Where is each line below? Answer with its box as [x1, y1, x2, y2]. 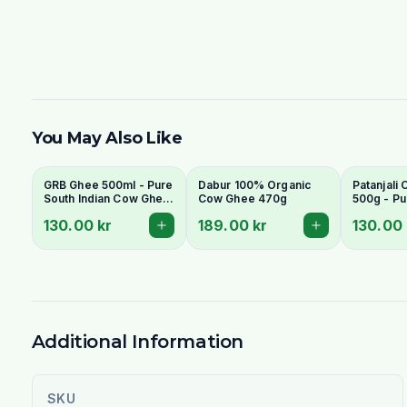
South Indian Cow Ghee [43, 191, 171, 205]
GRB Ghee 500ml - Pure [43, 177, 174, 192]
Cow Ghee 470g [197, 191, 288, 205]
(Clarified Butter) [43, 204, 135, 219]
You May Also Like [31, 127, 183, 148]
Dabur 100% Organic [197, 177, 312, 192]
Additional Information [31, 330, 244, 352]
